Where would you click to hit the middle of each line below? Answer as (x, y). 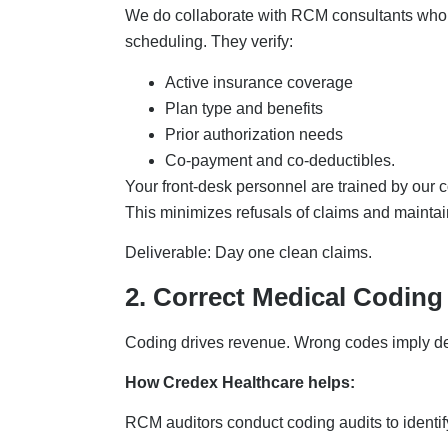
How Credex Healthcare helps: (241, 383)
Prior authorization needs (255, 134)
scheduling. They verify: (210, 42)
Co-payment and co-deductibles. (281, 160)
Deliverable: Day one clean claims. (250, 253)
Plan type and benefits (245, 108)
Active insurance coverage (260, 82)
